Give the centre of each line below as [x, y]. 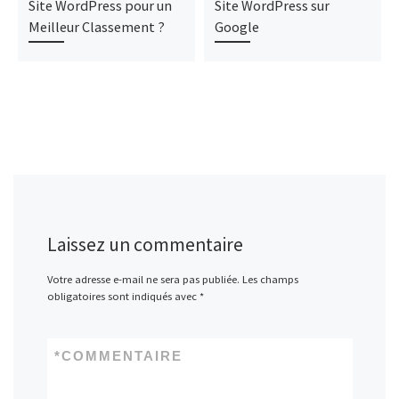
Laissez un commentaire [145, 244]
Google [236, 27]
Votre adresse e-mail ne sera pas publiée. [143, 280]
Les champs [270, 280]
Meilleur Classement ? [96, 27]
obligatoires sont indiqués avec [123, 297]
